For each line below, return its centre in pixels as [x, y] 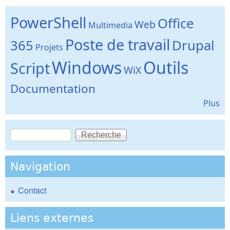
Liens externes [52, 217]
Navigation [40, 167]
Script [30, 68]
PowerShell [48, 23]
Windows [87, 68]
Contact [32, 190]
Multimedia [110, 25]
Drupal [193, 46]
